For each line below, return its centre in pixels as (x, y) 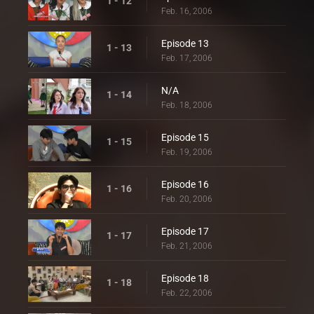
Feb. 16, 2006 (187, 11)
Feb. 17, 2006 (187, 58)
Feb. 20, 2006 (187, 199)
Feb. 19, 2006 (187, 152)
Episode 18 (185, 278)
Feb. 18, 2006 (187, 105)
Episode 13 (185, 43)
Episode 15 (185, 137)
